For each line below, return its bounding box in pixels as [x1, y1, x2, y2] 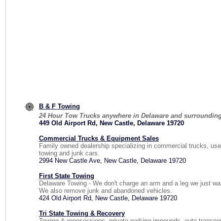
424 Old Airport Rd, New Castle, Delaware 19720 [39, 194, 177, 202]
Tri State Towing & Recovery [39, 210, 125, 217]
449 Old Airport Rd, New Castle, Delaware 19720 [39, 119, 184, 127]
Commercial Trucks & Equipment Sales [39, 135, 159, 142]
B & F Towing [39, 102, 80, 110]
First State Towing [39, 172, 94, 180]
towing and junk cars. [39, 149, 100, 157]
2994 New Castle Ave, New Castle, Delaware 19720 [39, 157, 186, 164]
